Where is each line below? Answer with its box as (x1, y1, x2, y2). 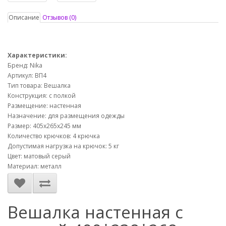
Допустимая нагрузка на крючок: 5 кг (8, 142, 119, 150)
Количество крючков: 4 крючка (8, 132, 100, 140)
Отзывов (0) (42, 13, 76, 22)
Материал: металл (8, 162, 62, 171)
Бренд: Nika (8, 61, 42, 70)
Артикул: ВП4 (8, 71, 46, 80)
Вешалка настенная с (8, 201, 183, 223)
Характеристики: (8, 51, 67, 60)
